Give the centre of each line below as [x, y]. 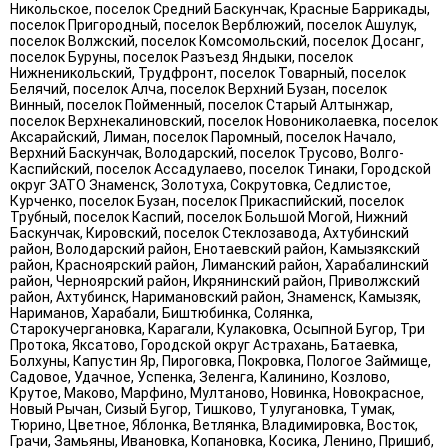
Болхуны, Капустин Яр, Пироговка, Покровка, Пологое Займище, [220, 361]
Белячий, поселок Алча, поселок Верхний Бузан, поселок [198, 89]
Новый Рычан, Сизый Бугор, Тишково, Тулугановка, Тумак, [202, 409]
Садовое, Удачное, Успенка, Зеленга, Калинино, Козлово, [200, 377]
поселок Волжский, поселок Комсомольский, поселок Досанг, [217, 41]
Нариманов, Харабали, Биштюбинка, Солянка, [161, 313]
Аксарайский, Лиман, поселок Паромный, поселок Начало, [203, 137]
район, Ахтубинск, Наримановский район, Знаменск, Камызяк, [215, 297]
